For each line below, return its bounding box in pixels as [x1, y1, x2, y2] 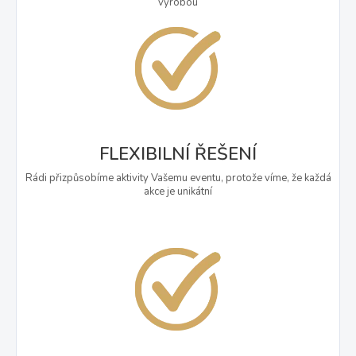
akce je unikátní [144, 184, 212, 199]
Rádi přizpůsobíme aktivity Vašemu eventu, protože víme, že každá [25, 170, 331, 185]
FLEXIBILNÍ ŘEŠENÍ [99, 141, 257, 166]
